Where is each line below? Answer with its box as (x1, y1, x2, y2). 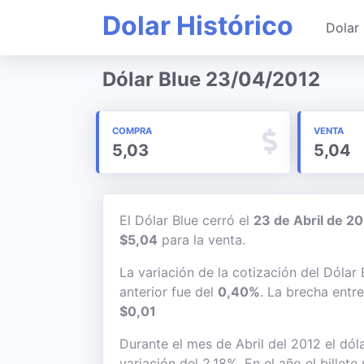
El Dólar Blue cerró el (119, 212, 253, 228)
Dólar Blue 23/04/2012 (102, 67, 320, 91)
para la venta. (158, 232, 245, 248)
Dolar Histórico (102, 10, 293, 41)
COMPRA (112, 125, 152, 136)
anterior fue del (119, 284, 218, 300)
